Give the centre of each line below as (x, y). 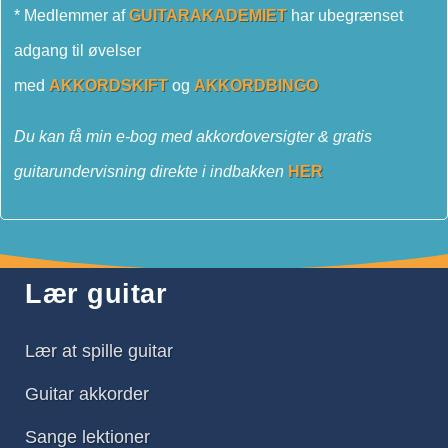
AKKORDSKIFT (108, 85)
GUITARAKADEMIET (208, 15)
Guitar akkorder (87, 393)
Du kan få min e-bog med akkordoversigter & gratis (193, 136)
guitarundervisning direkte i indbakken (151, 171)
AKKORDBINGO (256, 85)
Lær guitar (96, 293)
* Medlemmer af (71, 15)
